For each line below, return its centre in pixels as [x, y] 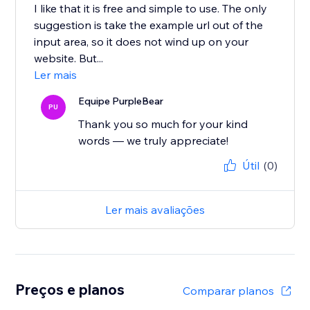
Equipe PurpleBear [121, 101]
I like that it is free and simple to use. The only [151, 9]
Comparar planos [228, 291]
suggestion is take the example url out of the [149, 25]
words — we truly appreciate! [154, 141]
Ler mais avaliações [155, 210]
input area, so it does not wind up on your [142, 42]
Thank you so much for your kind [163, 124]
